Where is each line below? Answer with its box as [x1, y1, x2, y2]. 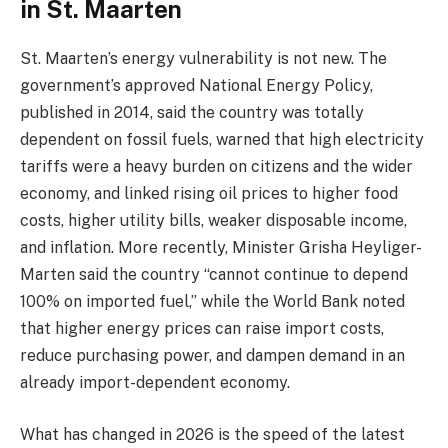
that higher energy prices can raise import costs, [20, 319, 384, 339]
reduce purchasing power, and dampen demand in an [20, 346, 405, 366]
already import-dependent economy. [20, 373, 294, 393]
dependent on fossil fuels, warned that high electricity [20, 130, 424, 150]
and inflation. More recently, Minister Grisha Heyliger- [20, 238, 422, 258]
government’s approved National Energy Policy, [20, 76, 373, 96]
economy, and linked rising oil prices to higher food [20, 184, 398, 204]
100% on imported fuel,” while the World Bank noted [20, 292, 405, 312]
